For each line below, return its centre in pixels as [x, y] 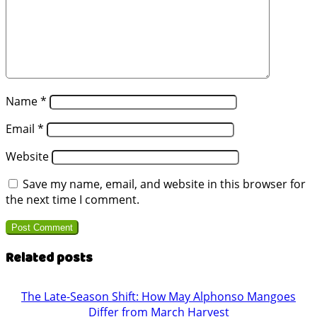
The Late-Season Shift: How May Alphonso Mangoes [158, 297]
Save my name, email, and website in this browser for [164, 184]
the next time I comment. [73, 199]
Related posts [49, 258]
